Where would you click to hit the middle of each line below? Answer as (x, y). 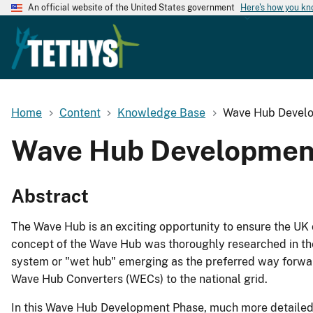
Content (80, 112)
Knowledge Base (162, 112)
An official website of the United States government (131, 8)
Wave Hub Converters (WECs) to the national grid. (139, 279)
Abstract (50, 196)
